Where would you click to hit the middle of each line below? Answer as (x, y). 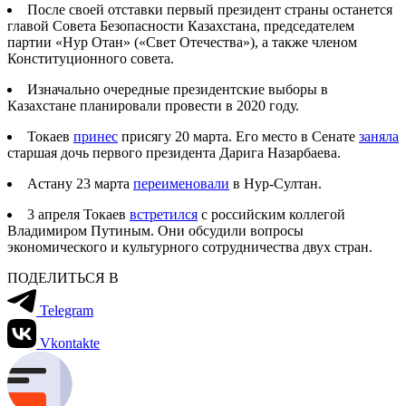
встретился (164, 214)
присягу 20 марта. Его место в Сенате (238, 136)
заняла (379, 136)
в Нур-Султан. (275, 183)
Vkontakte (70, 343)
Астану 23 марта (80, 183)
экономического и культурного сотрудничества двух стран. (190, 246)
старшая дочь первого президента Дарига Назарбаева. (174, 152)
